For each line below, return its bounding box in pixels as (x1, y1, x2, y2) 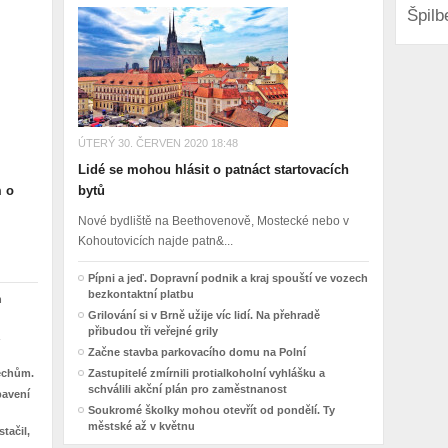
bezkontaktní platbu (87, 288, 194, 300)
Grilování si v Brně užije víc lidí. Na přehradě (87, 309, 320, 321)
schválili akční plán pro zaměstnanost (87, 383, 287, 395)
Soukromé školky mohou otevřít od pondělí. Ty (87, 404, 335, 416)
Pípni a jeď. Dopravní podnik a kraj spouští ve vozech (87, 272, 368, 284)
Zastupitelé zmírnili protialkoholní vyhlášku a (87, 367, 325, 379)
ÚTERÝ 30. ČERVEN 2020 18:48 (77, 137, 238, 149)
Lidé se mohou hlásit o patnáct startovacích (77, 162, 349, 177)
